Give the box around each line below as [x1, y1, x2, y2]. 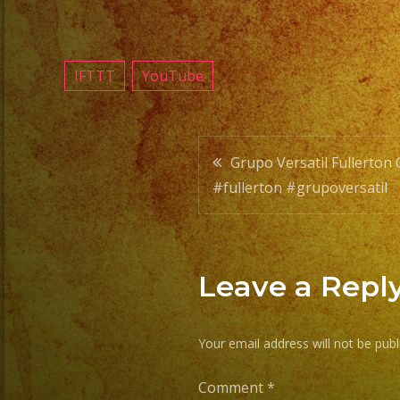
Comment [198, 378, 267, 397]
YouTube [142, 66, 204, 86]
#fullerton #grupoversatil [212, 178, 387, 197]
